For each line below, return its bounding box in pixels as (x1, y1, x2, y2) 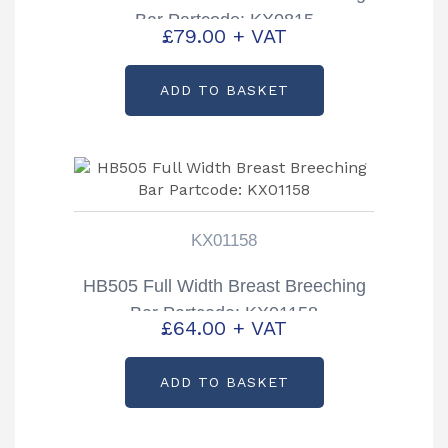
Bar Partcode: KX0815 (134, 10, 314, 31)
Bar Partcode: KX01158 (130, 302, 318, 323)
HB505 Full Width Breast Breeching (82, 275, 366, 296)
